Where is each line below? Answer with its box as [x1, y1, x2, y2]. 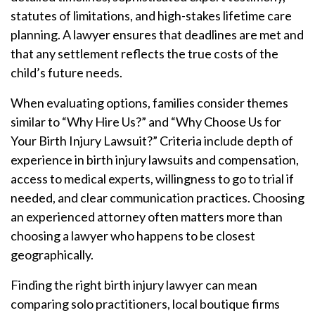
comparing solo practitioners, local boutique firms [11, 296, 280, 311]
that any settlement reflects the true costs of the [11, 46, 278, 61]
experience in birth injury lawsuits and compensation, [11, 152, 299, 167]
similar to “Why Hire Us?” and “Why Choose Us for [11, 114, 281, 129]
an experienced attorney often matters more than [11, 209, 283, 224]
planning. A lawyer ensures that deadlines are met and [11, 27, 304, 42]
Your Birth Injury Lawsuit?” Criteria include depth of [11, 133, 293, 148]
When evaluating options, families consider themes [11, 95, 288, 110]
